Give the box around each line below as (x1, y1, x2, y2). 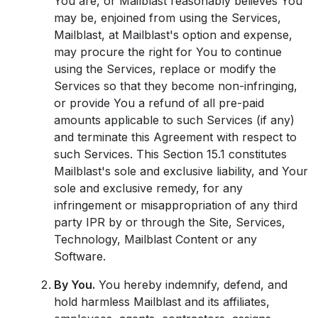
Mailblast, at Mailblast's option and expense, (54, 28, 292, 42)
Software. (54, 249, 106, 263)
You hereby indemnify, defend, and (95, 278, 287, 292)
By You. (54, 278, 95, 292)
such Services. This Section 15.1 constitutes (54, 147, 287, 161)
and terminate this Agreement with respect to (54, 130, 297, 144)
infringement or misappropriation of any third (54, 198, 297, 212)
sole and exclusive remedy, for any (54, 181, 243, 195)
